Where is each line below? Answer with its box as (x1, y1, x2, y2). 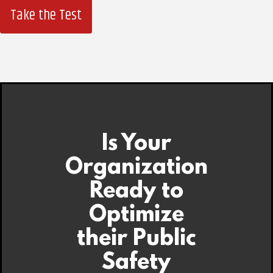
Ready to (89, 179, 183, 205)
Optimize (88, 203, 184, 229)
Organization (65, 155, 208, 181)
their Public (77, 227, 196, 252)
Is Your (101, 132, 171, 157)
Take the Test (10, 4, 82, 26)
